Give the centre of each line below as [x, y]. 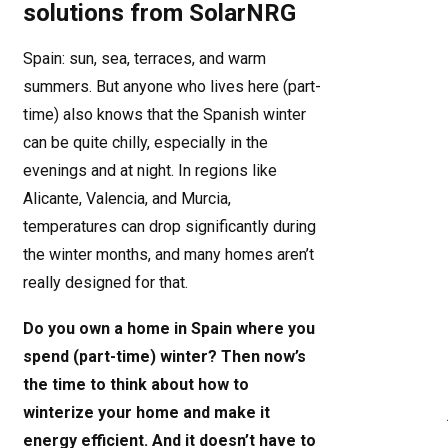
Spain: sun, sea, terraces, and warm [144, 58]
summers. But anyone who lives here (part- [172, 86]
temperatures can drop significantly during [169, 226]
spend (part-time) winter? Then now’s [164, 356]
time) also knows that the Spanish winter [164, 114]
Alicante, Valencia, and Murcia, [127, 198]
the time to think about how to [136, 384]
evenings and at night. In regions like [150, 170]
